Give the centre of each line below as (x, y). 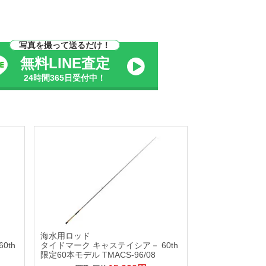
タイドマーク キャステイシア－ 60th (109, 245)
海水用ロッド (65, 235)
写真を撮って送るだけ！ (65, 45)
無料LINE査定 (65, 63)
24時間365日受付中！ (65, 78)
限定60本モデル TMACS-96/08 (98, 254)
